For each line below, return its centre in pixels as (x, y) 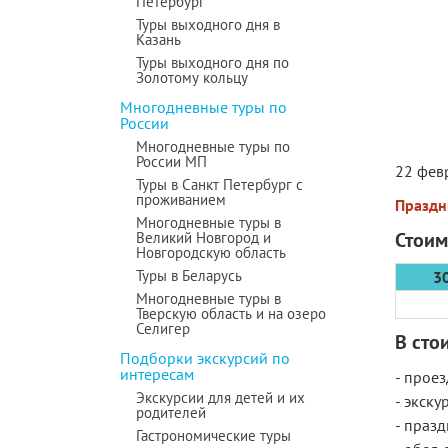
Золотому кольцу (192, 77)
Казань (158, 39)
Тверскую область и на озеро (231, 313)
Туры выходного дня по (212, 62)
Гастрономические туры (213, 435)
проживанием (181, 199)
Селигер (163, 328)
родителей (171, 412)
